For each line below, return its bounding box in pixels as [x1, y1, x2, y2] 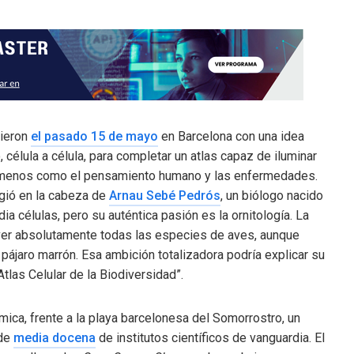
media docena [13, 330, 96, 345]
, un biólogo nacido [220, 188, 323, 203]
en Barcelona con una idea [158, 129, 304, 144]
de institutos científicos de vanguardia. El [96, 330, 325, 345]
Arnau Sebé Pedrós [109, 188, 220, 203]
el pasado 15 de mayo [31, 129, 158, 144]
